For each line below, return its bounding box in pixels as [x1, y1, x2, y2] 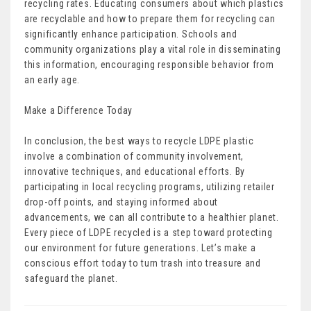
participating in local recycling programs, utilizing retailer [24, 181, 275, 193]
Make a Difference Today [24, 105, 133, 117]
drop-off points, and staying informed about [24, 196, 219, 208]
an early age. [24, 74, 83, 86]
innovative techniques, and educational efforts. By [24, 166, 246, 178]
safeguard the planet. [24, 273, 118, 285]
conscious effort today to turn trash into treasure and [24, 258, 261, 269]
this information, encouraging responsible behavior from [24, 59, 274, 71]
